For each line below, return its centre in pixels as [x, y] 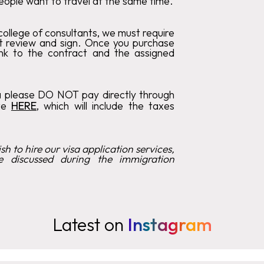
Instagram [170, 224]
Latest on [90, 224]
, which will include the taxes [105, 105]
